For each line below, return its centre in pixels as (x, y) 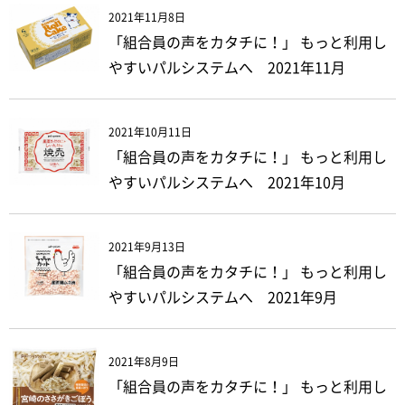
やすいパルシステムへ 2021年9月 (223, 297)
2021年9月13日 (147, 246)
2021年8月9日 (144, 361)
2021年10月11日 (150, 132)
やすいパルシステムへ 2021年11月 (227, 68)
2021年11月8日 (147, 18)
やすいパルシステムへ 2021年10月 (227, 183)
